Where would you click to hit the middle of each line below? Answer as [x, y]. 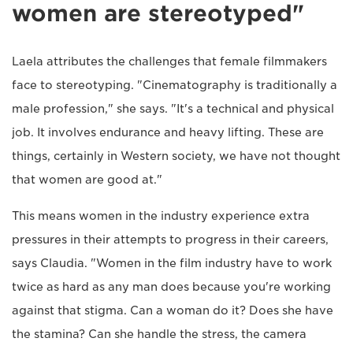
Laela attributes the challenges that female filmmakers [169, 62]
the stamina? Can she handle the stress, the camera [159, 334]
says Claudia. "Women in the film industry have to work [172, 264]
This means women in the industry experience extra [161, 216]
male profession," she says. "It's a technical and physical [173, 109]
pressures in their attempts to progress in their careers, [170, 240]
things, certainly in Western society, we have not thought [176, 156]
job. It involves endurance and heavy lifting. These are [168, 133]
